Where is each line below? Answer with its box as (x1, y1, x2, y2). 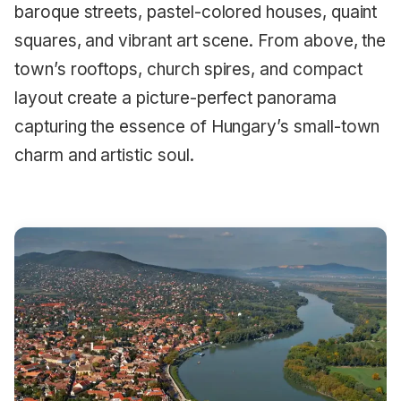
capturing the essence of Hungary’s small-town (14, 115, 380, 137)
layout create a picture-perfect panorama (14, 87, 337, 108)
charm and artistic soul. (14, 144, 194, 166)
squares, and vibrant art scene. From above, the (14, 30, 387, 51)
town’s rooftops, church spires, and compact (14, 58, 363, 80)
